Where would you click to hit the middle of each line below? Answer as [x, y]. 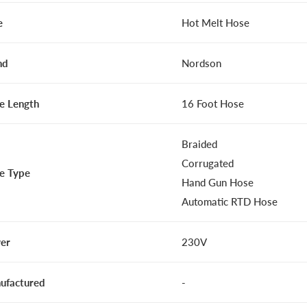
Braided [199, 144]
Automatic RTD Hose [230, 201]
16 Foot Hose [213, 103]
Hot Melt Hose [216, 23]
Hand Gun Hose [218, 182]
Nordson [201, 63]
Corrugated [208, 163]
